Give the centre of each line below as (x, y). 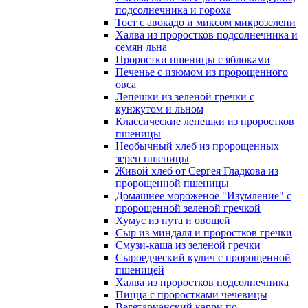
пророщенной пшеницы (172, 183)
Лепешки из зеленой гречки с (185, 97)
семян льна (141, 47)
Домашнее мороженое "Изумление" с (203, 196)
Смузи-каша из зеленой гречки (188, 245)
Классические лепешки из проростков (205, 121)
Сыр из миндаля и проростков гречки (204, 233)
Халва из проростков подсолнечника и (207, 35)
